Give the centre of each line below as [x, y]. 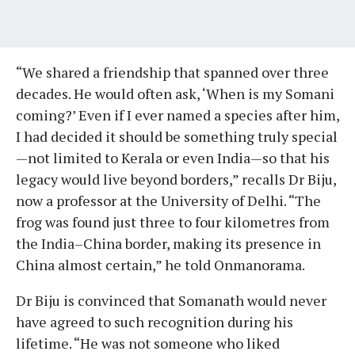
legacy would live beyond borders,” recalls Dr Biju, [176, 179]
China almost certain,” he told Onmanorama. [160, 264]
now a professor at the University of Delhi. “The [168, 200]
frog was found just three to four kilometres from [173, 221]
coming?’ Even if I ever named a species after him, [177, 115]
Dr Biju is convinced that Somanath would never [171, 300]
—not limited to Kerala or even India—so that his [173, 157]
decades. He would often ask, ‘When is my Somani [175, 93]
